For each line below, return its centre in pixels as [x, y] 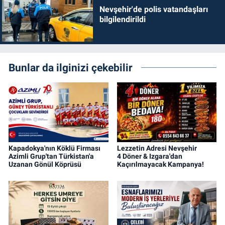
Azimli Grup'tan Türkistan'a [51, 156]
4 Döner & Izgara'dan [149, 156]
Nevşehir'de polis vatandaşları [153, 10]
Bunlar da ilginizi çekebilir [71, 67]
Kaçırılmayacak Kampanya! [160, 164]
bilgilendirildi [122, 20]
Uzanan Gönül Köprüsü [45, 164]
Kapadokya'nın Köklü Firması [54, 148]
